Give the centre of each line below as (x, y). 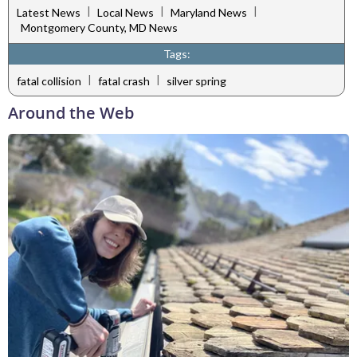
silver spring (196, 80)
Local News (126, 12)
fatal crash (124, 80)
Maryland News (209, 12)
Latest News (49, 12)
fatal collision (49, 80)
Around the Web (71, 113)
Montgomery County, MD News (99, 28)
